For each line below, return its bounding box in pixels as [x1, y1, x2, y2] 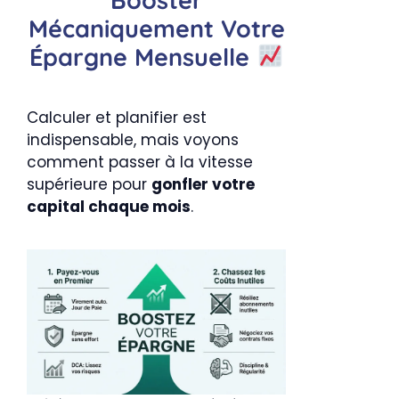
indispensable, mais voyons [27, 128, 239, 151]
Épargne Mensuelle [28, 41, 256, 72]
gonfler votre [151, 173, 255, 195]
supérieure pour [27, 173, 151, 195]
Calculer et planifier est [27, 106, 207, 128]
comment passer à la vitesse [27, 151, 253, 173]
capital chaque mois [27, 195, 191, 217]
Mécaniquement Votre [28, 12, 285, 44]
